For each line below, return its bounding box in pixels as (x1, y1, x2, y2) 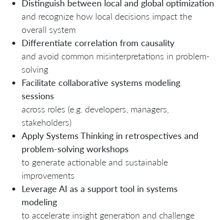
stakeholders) (22, 117, 72, 128)
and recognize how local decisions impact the (22, 11, 192, 22)
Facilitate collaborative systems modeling (22, 77, 180, 88)
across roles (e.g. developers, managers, (22, 104, 169, 115)
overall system (22, 24, 76, 35)
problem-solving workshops (22, 143, 129, 155)
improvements (22, 170, 75, 181)
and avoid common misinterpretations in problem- (22, 51, 210, 62)
